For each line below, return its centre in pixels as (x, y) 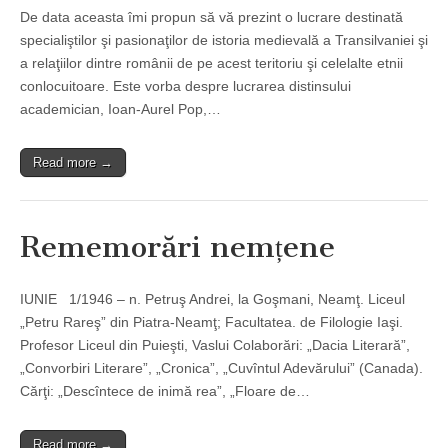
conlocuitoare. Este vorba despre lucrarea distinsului (185, 86)
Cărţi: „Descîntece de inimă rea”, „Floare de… (165, 391)
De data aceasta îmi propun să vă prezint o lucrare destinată (211, 17)
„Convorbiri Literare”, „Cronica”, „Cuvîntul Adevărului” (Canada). (221, 368)
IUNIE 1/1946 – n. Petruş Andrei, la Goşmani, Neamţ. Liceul (212, 299)
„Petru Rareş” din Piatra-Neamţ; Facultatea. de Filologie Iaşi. (211, 322)
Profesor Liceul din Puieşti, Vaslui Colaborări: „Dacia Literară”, (215, 345)
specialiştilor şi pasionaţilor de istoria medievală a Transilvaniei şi (224, 40)
